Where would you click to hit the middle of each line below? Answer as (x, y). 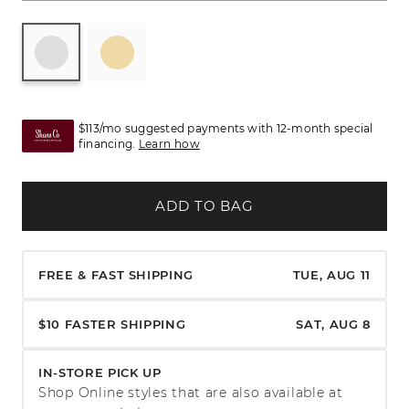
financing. (109, 144)
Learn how (169, 144)
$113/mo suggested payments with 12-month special (226, 129)
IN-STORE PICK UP (100, 372)
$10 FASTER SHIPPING (112, 324)
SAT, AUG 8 (333, 324)
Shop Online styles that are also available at (191, 392)
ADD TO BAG (204, 206)
